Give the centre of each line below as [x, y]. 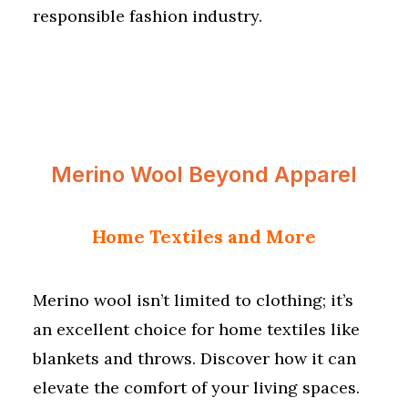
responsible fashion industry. [148, 16]
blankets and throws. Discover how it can [194, 358]
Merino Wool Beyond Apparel [204, 174]
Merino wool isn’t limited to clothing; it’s [193, 300]
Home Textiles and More [204, 236]
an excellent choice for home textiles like [196, 329]
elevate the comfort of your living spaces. [196, 388]
